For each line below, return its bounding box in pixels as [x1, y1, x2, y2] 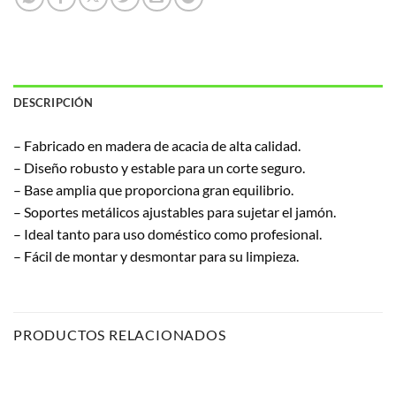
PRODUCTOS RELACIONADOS [13, 325, 226, 343]
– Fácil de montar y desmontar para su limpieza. [13, 247, 299, 265]
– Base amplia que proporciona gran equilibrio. [13, 181, 293, 199]
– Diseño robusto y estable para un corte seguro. [13, 159, 305, 177]
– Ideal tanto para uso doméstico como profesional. [13, 225, 322, 243]
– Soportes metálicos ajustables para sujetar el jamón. [13, 203, 336, 221]
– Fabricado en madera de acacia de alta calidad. [13, 137, 301, 155]
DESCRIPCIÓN [13, 95, 93, 110]
